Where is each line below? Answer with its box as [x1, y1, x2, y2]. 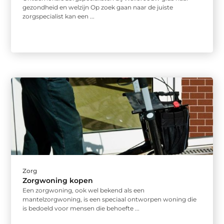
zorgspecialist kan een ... [22, 12, 95, 20]
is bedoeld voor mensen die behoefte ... [22, 204, 140, 212]
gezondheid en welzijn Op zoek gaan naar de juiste [22, 3, 173, 11]
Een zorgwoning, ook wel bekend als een [22, 186, 145, 194]
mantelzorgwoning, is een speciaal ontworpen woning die [22, 195, 197, 203]
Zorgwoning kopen [22, 176, 93, 185]
